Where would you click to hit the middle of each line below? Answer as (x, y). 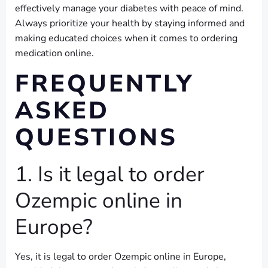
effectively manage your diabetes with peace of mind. (129, 8)
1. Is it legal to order (110, 174)
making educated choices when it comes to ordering (126, 38)
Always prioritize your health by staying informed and (130, 23)
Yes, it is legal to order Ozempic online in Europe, (121, 257)
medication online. (54, 53)
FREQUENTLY (104, 84)
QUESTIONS (96, 138)
